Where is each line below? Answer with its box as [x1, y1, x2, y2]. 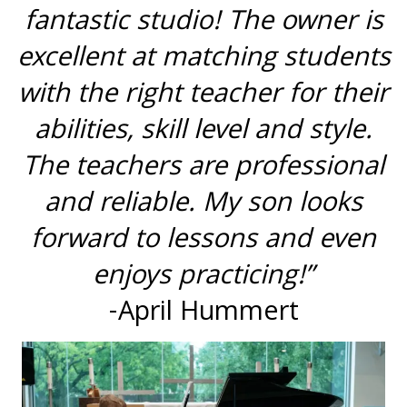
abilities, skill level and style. [35, 110, 372, 155]
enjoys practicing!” [92, 255, 315, 301]
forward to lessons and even [31, 219, 376, 264]
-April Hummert [108, 292, 299, 337]
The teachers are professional [23, 146, 384, 192]
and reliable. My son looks [45, 183, 362, 228]
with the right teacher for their [18, 74, 389, 119]
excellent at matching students [16, 37, 391, 83]
